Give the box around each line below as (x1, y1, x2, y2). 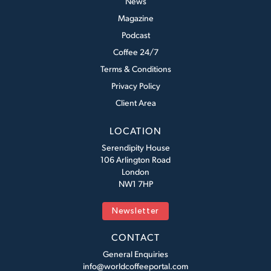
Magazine (117, 13, 154, 24)
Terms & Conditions (100, 64, 171, 74)
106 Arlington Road (100, 154, 171, 165)
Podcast (121, 30, 150, 41)
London (122, 166, 149, 177)
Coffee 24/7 (113, 47, 158, 57)
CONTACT (111, 230, 160, 244)
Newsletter (112, 207, 159, 216)
